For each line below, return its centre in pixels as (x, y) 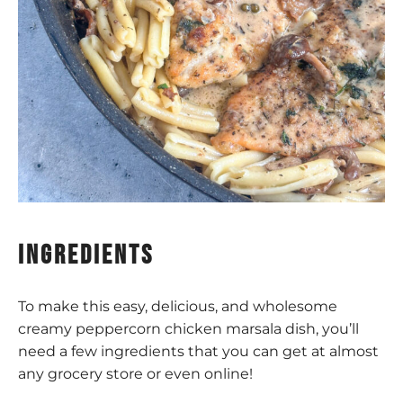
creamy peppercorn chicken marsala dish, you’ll (188, 329)
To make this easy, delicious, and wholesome (178, 307)
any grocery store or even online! (135, 374)
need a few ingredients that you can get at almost (198, 352)
